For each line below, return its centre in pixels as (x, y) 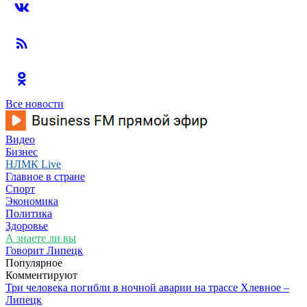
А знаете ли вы (41, 238)
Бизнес (22, 152)
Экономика (32, 201)
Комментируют (41, 275)
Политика (29, 213)
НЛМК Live (33, 164)
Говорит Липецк (44, 250)
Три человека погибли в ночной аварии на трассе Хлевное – (147, 287)
